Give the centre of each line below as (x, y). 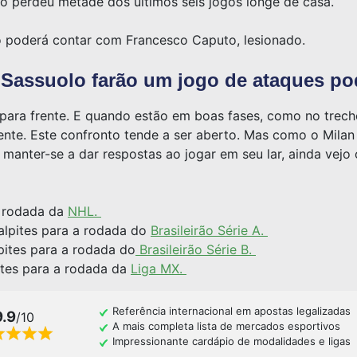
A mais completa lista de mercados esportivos (226, 326)
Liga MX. (159, 269)
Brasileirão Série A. (209, 231)
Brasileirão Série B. (196, 250)
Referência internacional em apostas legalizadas (231, 311)
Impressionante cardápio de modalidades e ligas (231, 341)
